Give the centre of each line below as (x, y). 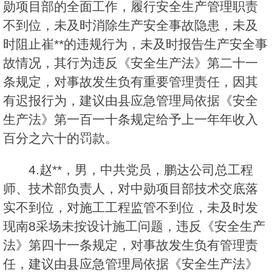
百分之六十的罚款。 (60, 138)
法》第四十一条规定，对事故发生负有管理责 (131, 245)
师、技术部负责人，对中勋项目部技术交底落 (131, 189)
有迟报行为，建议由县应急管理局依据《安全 (131, 101)
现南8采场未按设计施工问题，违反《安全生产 (134, 226)
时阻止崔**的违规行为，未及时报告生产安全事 (135, 44)
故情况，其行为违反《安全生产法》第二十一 (131, 63)
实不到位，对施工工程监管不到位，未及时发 (131, 208)
